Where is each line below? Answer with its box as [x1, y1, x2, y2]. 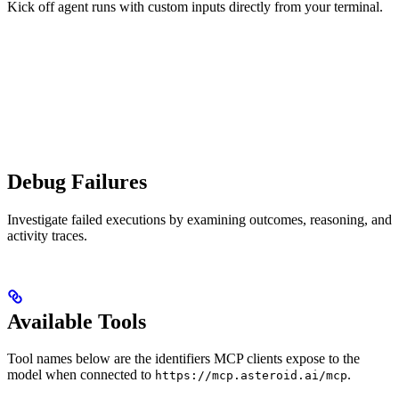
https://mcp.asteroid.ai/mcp [155, 369, 347, 383]
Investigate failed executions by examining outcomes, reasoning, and [7, 211, 392, 227]
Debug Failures [7, 169, 147, 193]
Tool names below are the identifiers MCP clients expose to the [7, 351, 360, 367]
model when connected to [7, 367, 155, 383]
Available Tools [7, 309, 146, 333]
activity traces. [7, 227, 87, 243]
